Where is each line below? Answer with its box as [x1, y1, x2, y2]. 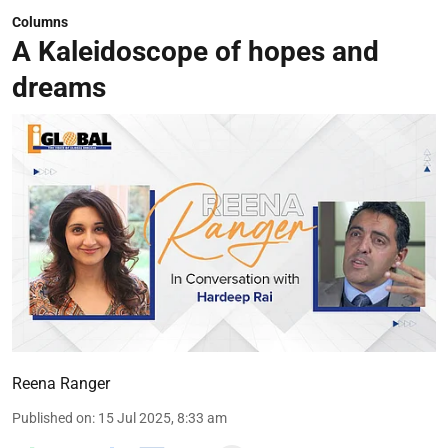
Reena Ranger [12, 374, 110, 394]
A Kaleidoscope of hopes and [12, 34, 379, 68]
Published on [12, 410, 92, 427]
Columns [12, 13, 68, 30]
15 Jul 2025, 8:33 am [98, 410, 227, 427]
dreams [12, 70, 106, 104]
